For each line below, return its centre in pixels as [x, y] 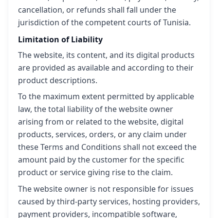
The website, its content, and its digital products [106, 55]
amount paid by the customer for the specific [101, 160]
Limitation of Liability [60, 39]
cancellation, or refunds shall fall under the [97, 9]
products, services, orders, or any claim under [102, 135]
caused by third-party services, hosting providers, [109, 201]
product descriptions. [58, 81]
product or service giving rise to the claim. [95, 173]
